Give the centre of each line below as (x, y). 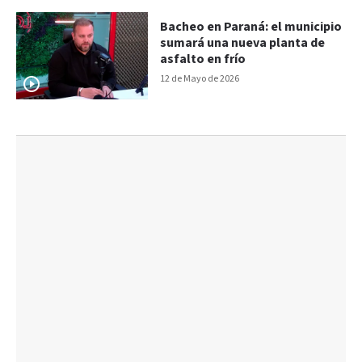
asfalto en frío (203, 59)
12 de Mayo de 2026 (200, 78)
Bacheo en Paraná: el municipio (251, 27)
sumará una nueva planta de (243, 43)
